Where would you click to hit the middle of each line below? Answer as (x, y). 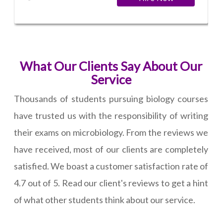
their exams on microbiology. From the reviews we (111, 133)
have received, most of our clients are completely (111, 149)
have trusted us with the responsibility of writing (111, 116)
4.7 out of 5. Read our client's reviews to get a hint (111, 183)
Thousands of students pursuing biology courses (111, 99)
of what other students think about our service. (105, 200)
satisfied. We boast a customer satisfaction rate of (111, 166)
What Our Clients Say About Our (111, 66)
